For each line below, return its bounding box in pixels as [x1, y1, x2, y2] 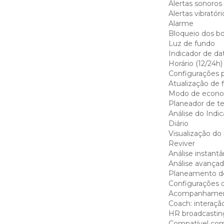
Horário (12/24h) [168, 59, 222, 68]
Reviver [168, 139, 195, 148]
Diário [168, 119, 188, 128]
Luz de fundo [168, 39, 215, 48]
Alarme [168, 19, 193, 28]
